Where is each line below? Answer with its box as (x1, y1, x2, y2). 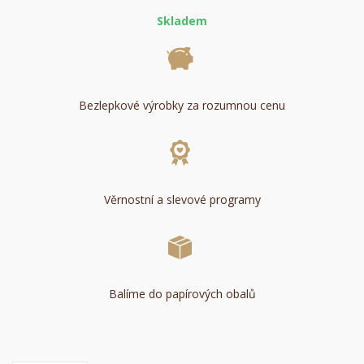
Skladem (157, 13, 207, 29)
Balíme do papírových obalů (108, 286, 256, 302)
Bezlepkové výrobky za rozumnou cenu (79, 97, 285, 114)
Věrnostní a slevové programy (103, 192, 261, 208)
